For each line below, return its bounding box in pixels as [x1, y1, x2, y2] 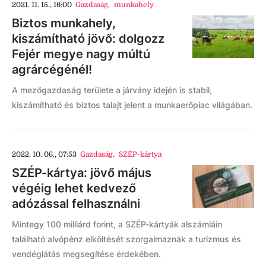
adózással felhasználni [12, 197, 140, 211]
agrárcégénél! [12, 62, 92, 77]
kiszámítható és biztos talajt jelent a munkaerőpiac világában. [12, 100, 252, 110]
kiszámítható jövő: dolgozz [12, 31, 164, 46]
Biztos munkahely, [12, 16, 116, 30]
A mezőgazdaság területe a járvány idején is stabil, [12, 85, 212, 95]
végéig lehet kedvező [12, 181, 136, 195]
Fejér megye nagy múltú [12, 47, 150, 61]
